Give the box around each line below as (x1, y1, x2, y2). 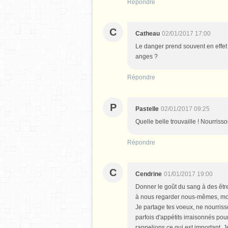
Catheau (135, 30, 160, 37)
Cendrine (135, 170, 162, 178)
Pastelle (135, 105, 159, 112)
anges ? (135, 53, 158, 60)
